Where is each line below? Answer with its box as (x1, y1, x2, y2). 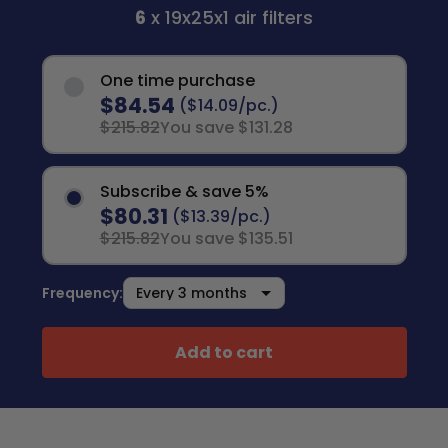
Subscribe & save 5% (99, 180, 269, 203)
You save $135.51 (159, 227, 293, 250)
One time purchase (99, 69, 255, 92)
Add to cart (175, 340, 273, 364)
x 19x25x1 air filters (146, 5, 313, 30)
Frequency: (41, 283, 123, 303)
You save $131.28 (159, 116, 293, 139)
